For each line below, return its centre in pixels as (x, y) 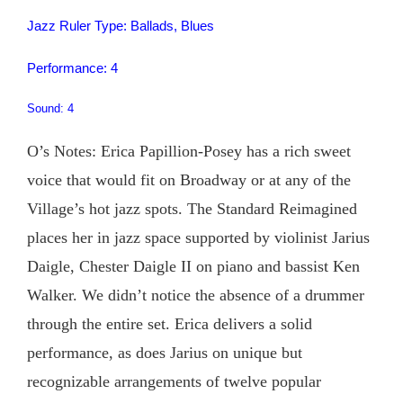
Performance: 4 (72, 68)
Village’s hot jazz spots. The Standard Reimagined (192, 209)
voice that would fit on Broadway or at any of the (189, 180)
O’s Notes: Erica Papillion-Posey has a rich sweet (189, 152)
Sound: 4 (50, 109)
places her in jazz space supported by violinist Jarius (198, 238)
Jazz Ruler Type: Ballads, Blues (121, 26)
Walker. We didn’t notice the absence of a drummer (196, 296)
